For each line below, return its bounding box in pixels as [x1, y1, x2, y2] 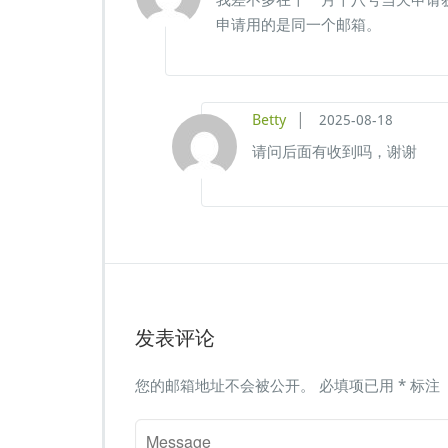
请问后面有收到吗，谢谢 [251, 143, 417, 162]
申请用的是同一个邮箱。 [216, 16, 381, 35]
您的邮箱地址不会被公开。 [135, 377, 315, 396]
